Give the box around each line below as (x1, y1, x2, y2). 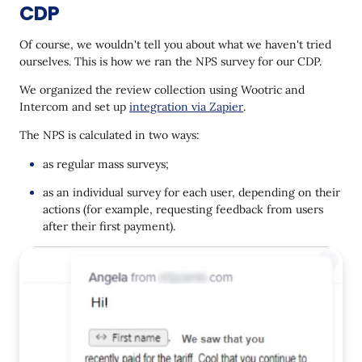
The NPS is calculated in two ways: (19, 128, 200, 143)
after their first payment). (43, 219, 175, 234)
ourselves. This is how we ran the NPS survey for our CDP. (19, 54, 322, 69)
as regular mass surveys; (43, 157, 169, 172)
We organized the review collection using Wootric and (19, 82, 305, 98)
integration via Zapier (129, 99, 243, 115)
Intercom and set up (19, 99, 129, 115)
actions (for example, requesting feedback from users (43, 202, 323, 217)
